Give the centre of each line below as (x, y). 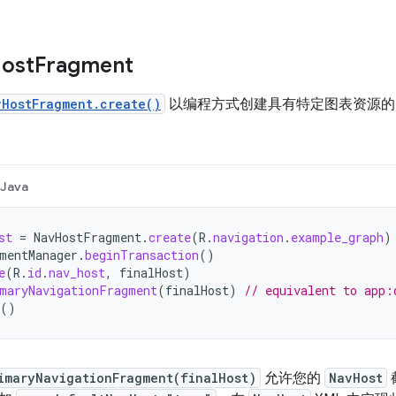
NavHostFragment (88, 237)
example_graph (337, 237)
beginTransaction (142, 255)
